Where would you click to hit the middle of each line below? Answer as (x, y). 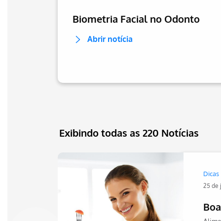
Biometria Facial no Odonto (136, 19)
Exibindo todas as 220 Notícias (129, 133)
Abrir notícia (110, 39)
